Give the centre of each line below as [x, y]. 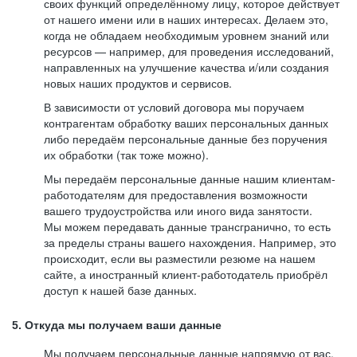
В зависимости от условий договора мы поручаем [174, 107]
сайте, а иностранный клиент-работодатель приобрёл [186, 274]
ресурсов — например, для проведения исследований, [189, 51]
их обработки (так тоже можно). [126, 155]
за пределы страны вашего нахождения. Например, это [190, 242]
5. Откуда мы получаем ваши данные [117, 325]
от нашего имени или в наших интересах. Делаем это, [186, 19]
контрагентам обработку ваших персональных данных [186, 123]
